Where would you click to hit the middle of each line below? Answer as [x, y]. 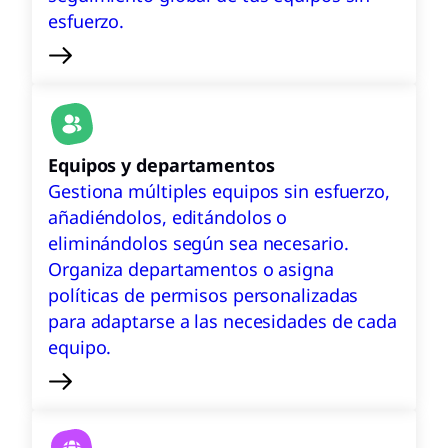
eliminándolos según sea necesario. [198, 243]
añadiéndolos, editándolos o [168, 217]
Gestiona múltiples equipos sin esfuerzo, [219, 191]
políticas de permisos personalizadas [203, 295]
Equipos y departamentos [161, 165]
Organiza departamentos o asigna [191, 269]
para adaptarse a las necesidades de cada [222, 321]
